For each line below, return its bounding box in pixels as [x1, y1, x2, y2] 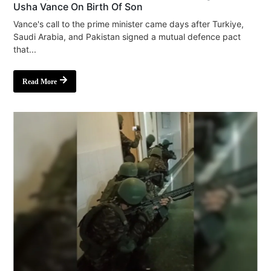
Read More [22, 77, 57, 86]
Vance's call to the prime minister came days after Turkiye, [13, 18, 244, 29]
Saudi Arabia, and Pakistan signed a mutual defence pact [13, 31, 241, 42]
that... [13, 44, 37, 54]
